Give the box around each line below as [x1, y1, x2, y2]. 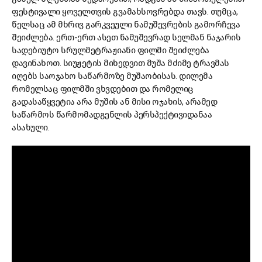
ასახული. [12, 122, 49, 133]
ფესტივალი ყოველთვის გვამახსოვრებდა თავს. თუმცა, [12, 6, 238, 18]
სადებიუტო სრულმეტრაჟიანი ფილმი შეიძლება [12, 45, 209, 56]
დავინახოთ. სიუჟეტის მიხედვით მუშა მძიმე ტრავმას [12, 58, 229, 69]
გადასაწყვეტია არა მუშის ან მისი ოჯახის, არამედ [12, 96, 217, 108]
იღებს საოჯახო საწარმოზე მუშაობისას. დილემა [12, 71, 212, 82]
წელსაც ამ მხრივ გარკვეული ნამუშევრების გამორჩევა [12, 19, 240, 30]
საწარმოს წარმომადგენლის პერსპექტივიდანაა [12, 109, 212, 120]
